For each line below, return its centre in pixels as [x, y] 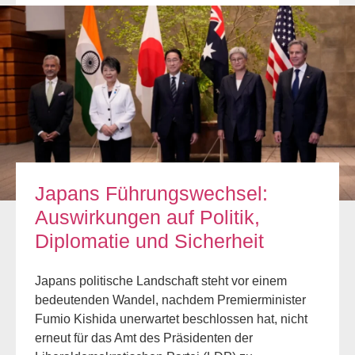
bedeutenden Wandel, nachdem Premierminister [170, 300]
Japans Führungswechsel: [151, 194]
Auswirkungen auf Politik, [147, 218]
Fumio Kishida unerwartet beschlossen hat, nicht [171, 319]
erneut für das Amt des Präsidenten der [144, 338]
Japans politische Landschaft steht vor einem [161, 281]
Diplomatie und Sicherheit [149, 241]
